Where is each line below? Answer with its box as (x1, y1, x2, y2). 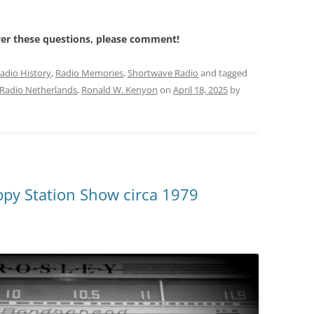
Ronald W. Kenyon (81, 83, 158, 96)
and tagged (198, 66, 247, 79)
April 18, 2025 (173, 83, 228, 96)
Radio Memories (55, 66, 123, 79)
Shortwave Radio (128, 66, 198, 79)
